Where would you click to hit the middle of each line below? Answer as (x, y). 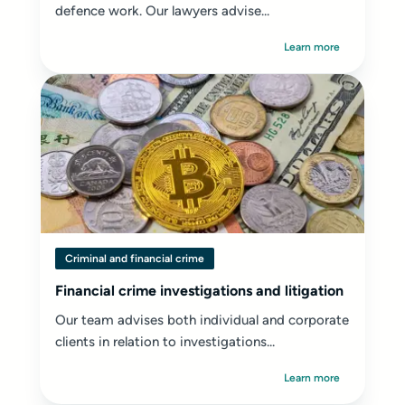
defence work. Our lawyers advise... (162, 11)
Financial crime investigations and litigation (199, 291)
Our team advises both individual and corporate (202, 320)
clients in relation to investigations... (165, 342)
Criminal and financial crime (135, 259)
